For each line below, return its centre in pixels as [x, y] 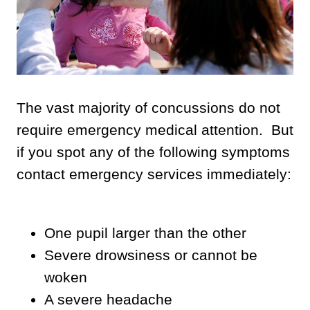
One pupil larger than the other [145, 232]
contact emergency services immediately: [154, 174]
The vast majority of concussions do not [148, 107]
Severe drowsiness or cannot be [151, 255]
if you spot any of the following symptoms [153, 152]
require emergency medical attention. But [155, 129]
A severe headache [108, 299]
